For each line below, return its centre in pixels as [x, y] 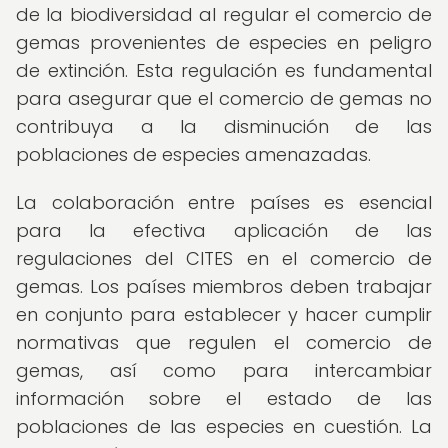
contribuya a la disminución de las [224, 126]
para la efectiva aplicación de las [224, 230]
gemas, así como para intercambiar [224, 370]
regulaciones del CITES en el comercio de [224, 258]
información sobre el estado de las [224, 398]
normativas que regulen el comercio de [224, 342]
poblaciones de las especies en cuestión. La [224, 426]
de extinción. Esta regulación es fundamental [224, 70]
